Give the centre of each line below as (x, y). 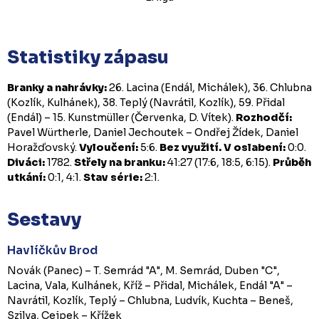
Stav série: (113, 177)
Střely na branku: (120, 162)
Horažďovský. (43, 147)
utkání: (26, 177)
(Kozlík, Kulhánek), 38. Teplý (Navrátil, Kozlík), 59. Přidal (146, 102)
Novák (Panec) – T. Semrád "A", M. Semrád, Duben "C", (143, 270)
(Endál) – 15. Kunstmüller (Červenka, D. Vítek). (121, 117)
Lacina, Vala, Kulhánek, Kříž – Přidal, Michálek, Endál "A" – (150, 285)
